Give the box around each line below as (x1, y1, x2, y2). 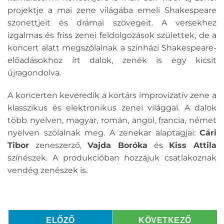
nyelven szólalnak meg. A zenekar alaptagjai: (7, 128, 199, 138)
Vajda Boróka (87, 140, 148, 150)
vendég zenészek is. (7, 165, 87, 175)
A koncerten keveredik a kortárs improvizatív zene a (7, 90, 216, 100)
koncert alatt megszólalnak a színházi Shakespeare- (7, 42, 216, 52)
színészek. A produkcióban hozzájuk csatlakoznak (7, 153, 216, 163)
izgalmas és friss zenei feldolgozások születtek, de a (7, 30, 216, 40)
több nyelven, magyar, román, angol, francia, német (7, 115, 216, 125)
